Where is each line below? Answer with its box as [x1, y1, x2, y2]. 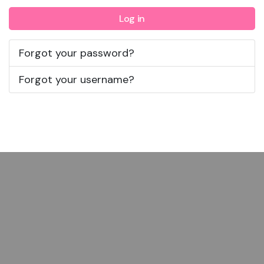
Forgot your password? [19, 45, 134, 60]
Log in [118, 12, 146, 25]
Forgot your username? [19, 72, 134, 87]
